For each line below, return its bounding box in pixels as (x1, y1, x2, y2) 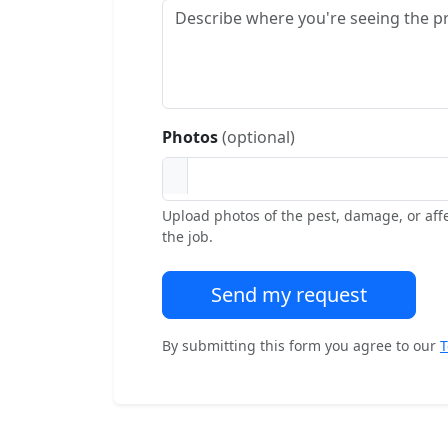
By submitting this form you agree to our (162, 336, 440, 355)
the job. (162, 227, 213, 246)
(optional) (222, 126, 295, 148)
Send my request (211, 281, 367, 308)
